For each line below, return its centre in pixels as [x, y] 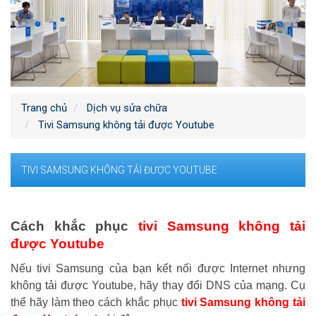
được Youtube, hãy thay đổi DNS [146, 285]
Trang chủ [44, 108]
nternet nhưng [269, 268]
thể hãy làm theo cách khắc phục [96, 302]
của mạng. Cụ [268, 285]
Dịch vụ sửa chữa [127, 108]
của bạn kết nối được [169, 268]
